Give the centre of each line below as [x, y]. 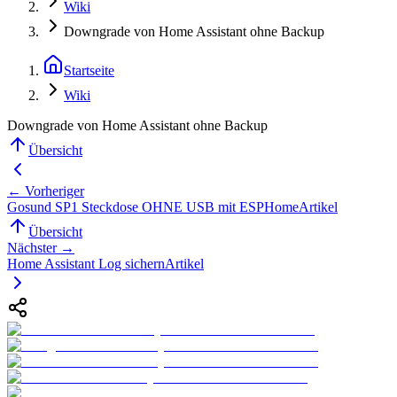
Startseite [89, 70]
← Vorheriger [46, 191]
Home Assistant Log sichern [86, 263]
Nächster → [41, 247]
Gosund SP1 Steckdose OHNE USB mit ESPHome [153, 206]
